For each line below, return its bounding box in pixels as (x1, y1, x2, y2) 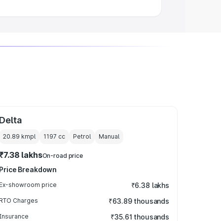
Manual (99, 133, 120, 140)
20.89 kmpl (3, 133, 36, 140)
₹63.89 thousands (109, 197, 169, 205)
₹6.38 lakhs (131, 181, 169, 189)
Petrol (73, 133, 91, 140)
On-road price (42, 152, 83, 159)
